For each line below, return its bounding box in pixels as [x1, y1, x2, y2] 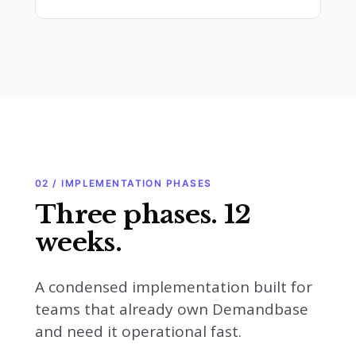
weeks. [35, 226, 129, 258]
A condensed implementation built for [35, 277, 312, 297]
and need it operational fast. [35, 321, 242, 342]
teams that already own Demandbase [35, 299, 308, 319]
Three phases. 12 [35, 199, 251, 230]
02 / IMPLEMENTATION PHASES [35, 177, 212, 189]
